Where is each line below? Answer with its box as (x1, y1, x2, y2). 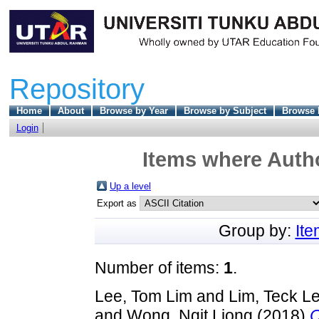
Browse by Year (99, 105, 168, 116)
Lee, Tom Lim (95, 286, 192, 305)
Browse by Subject (183, 105, 266, 116)
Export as (97, 197, 140, 209)
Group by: (218, 221, 296, 240)
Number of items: (95, 258, 224, 277)
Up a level (110, 180, 151, 192)
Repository (9, 73, 145, 105)
